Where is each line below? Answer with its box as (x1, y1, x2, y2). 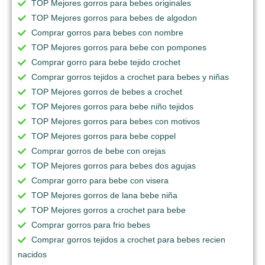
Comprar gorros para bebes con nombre (31, 28, 183, 38)
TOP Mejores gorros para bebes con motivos (31, 117, 200, 127)
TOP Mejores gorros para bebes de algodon (31, 13, 197, 23)
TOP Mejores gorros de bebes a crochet (31, 87, 182, 97)
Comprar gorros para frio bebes (31, 220, 150, 230)
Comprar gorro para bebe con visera (31, 176, 169, 186)
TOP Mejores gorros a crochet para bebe (31, 205, 186, 215)
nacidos (18, 250, 47, 260)
